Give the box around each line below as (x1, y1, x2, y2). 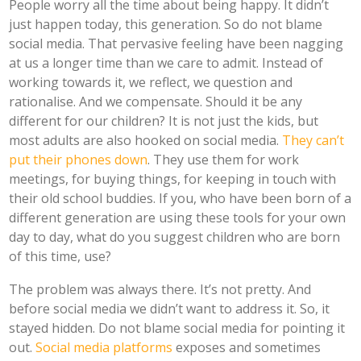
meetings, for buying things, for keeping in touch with (9, 170, 337, 188)
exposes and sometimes (172, 338, 322, 356)
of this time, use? (9, 247, 118, 265)
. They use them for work (147, 151, 300, 168)
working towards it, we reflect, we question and (9, 73, 293, 91)
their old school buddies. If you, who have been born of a (9, 189, 352, 207)
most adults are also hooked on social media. (9, 131, 283, 149)
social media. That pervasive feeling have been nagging (9, 35, 344, 52)
